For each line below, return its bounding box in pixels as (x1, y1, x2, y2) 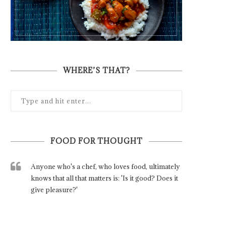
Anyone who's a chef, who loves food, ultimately (31, 162, 180, 172)
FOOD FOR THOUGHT (50, 136, 143, 146)
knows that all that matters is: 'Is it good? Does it (31, 174, 178, 183)
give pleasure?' (31, 185, 78, 195)
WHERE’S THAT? (63, 66, 130, 76)
